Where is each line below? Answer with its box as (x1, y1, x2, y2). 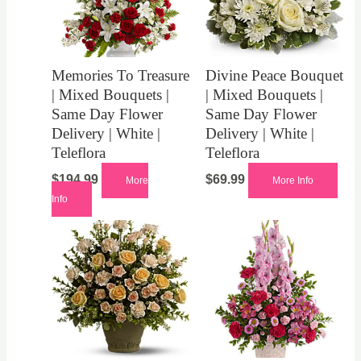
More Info (272, 174, 313, 186)
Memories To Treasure (51, 67, 189, 85)
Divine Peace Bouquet (205, 67, 343, 85)
